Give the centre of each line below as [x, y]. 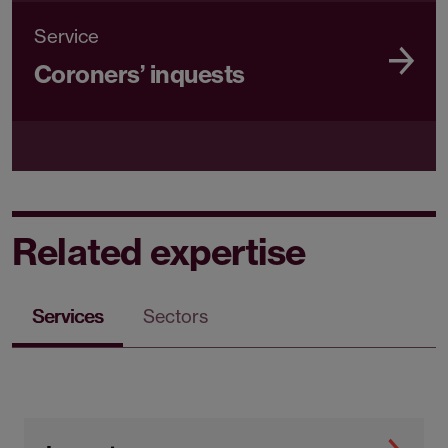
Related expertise [159, 252]
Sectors [175, 316]
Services [67, 316]
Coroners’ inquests [139, 74]
